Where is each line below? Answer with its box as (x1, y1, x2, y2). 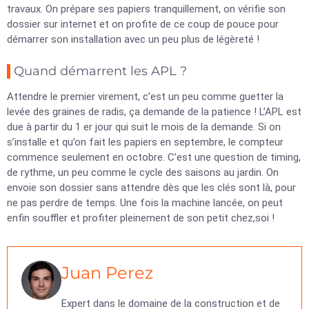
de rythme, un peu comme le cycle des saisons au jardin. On (7, 166, 279, 179)
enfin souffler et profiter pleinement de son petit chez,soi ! (7, 212, 275, 224)
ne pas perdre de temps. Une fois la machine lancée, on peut (7, 197, 283, 209)
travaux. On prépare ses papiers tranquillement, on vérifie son (7, 3, 286, 15)
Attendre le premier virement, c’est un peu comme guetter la (7, 90, 283, 103)
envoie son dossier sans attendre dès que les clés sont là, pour (7, 181, 296, 194)
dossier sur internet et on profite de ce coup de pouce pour (7, 18, 279, 30)
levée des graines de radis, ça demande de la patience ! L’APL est (7, 106, 301, 118)
